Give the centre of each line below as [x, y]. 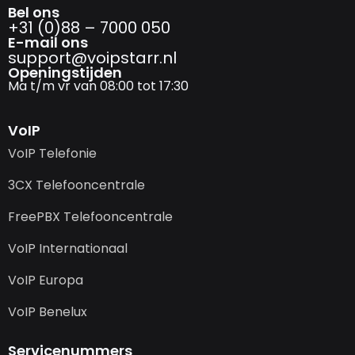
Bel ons [34, 13]
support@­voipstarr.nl [92, 58]
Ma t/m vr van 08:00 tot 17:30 [98, 86]
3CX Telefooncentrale [76, 185]
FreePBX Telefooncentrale [90, 217]
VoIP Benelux [48, 312]
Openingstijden [65, 73]
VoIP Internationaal [68, 249]
